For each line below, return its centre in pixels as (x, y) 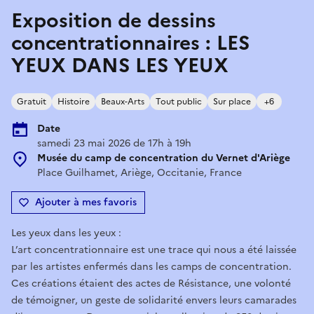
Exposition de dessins (114, 20)
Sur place (232, 101)
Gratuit (32, 101)
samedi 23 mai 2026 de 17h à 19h (114, 143)
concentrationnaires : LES (130, 42)
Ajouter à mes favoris (86, 202)
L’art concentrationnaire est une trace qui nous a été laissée (154, 250)
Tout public (179, 101)
